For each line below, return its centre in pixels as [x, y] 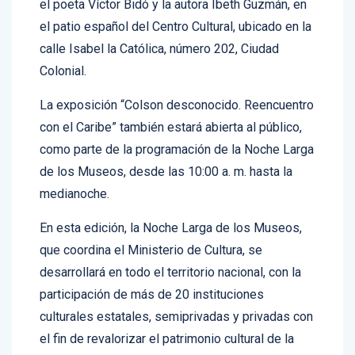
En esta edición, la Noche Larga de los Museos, [171, 211]
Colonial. [63, 54]
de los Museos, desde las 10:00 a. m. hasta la [166, 155]
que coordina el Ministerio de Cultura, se [151, 233]
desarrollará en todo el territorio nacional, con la [170, 255]
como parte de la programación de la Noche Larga [177, 132]
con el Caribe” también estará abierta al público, [171, 110]
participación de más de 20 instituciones [152, 277]
